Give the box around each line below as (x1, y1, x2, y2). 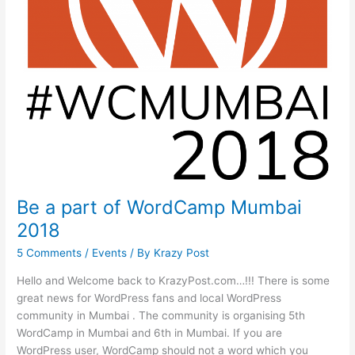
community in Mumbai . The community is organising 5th (17, 308, 306, 322)
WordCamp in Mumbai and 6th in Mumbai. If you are (17, 326, 283, 339)
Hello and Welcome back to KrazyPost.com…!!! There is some (17, 273, 330, 287)
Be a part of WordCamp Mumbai (17, 196, 303, 219)
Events (92, 246, 128, 260)
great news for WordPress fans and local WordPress (17, 291, 282, 304)
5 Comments (17, 246, 82, 260)
